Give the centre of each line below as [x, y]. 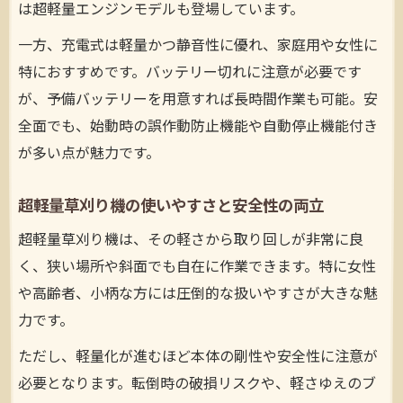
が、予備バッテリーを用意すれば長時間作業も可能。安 [198, 101]
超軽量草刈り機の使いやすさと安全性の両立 [171, 207]
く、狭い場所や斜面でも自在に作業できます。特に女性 [197, 268]
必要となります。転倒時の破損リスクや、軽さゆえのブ [197, 385]
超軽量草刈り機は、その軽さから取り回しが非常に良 [191, 241]
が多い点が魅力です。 [89, 155]
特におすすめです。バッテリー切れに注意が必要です [190, 74]
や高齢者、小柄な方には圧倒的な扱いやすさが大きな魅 [198, 295]
